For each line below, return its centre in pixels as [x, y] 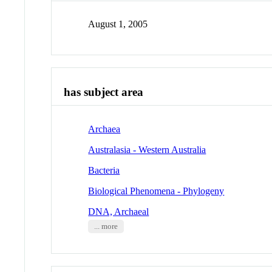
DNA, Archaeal [119, 211]
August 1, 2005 [118, 24]
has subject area [104, 92]
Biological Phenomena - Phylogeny [156, 191]
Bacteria [104, 170]
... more [106, 226]
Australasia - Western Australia [147, 149]
